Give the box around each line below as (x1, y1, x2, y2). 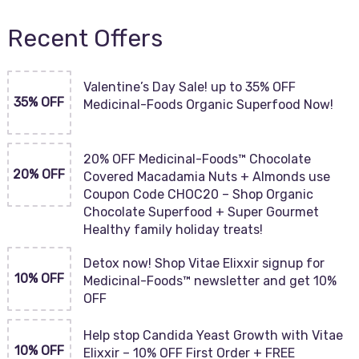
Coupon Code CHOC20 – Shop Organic (83, 187, 313, 202)
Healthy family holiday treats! (83, 222, 263, 237)
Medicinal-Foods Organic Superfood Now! (83, 97, 333, 112)
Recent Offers (6, 24, 163, 53)
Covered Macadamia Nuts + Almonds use (83, 169, 330, 184)
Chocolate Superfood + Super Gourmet (83, 204, 319, 220)
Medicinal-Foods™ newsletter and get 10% (83, 273, 337, 288)
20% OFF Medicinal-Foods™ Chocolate (83, 151, 311, 167)
